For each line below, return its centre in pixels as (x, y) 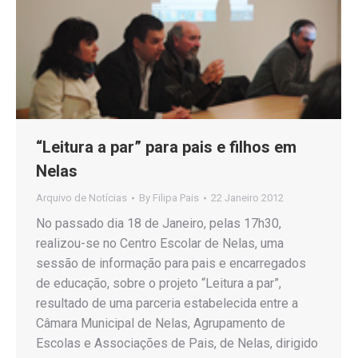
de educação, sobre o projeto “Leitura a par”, (159, 283)
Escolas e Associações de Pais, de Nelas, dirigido (177, 343)
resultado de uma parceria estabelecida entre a (167, 303)
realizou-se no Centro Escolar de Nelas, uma (160, 243)
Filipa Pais (176, 197)
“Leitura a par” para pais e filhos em (166, 147)
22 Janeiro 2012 (247, 197)
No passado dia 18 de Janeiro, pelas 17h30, (159, 223)
